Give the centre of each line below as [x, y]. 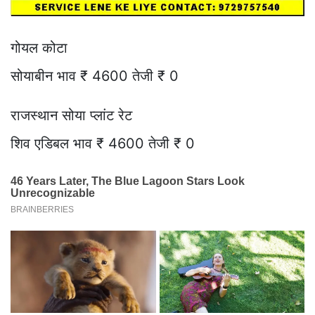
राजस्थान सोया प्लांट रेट [71, 115]
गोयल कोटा [39, 47]
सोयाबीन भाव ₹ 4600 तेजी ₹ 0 [95, 76]
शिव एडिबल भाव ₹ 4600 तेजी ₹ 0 [103, 143]
